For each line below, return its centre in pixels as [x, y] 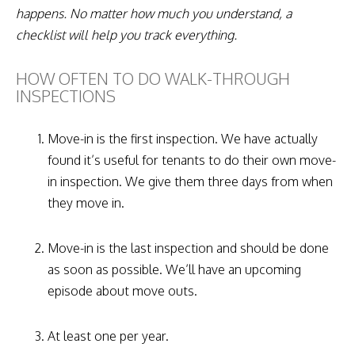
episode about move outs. [122, 290]
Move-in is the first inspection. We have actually [183, 138]
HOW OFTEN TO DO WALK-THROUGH [153, 78]
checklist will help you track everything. [126, 34]
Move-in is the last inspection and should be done [188, 248]
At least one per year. [108, 336]
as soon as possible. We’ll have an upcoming [174, 269]
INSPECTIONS [66, 95]
